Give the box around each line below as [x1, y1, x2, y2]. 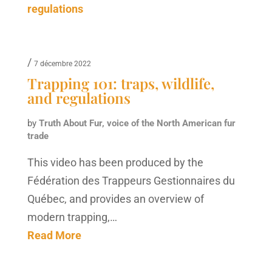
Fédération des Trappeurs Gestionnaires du [27, 174, 235, 187]
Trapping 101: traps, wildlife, [27, 73, 214, 93]
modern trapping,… [27, 210, 117, 223]
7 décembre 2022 [33, 59, 91, 68]
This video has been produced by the [27, 155, 203, 169]
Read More [27, 228, 81, 242]
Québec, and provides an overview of [27, 192, 204, 205]
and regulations [27, 87, 131, 107]
